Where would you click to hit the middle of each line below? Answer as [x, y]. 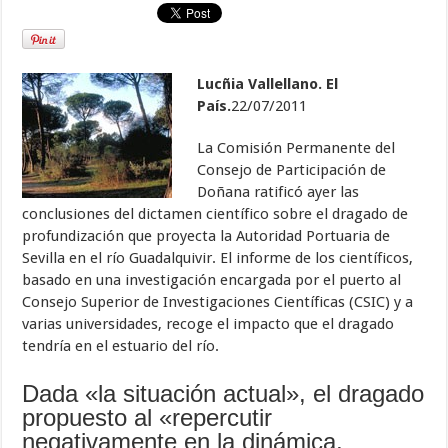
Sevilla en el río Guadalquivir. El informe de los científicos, [218, 258]
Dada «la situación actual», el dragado [223, 393]
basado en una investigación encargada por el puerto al [212, 280]
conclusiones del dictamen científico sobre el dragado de [215, 214]
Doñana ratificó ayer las [278, 192]
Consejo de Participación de [292, 170]
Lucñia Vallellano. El [268, 84]
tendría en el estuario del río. [121, 346]
